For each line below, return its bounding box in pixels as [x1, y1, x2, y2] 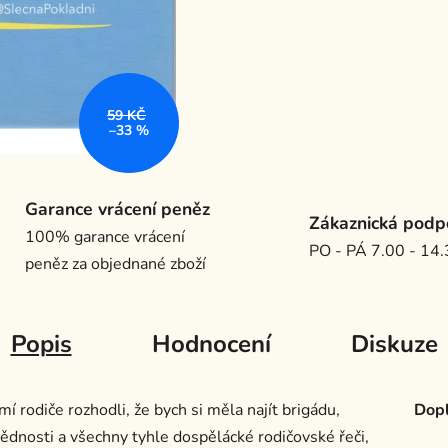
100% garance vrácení [24, 226, 185, 249]
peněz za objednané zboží [24, 253, 206, 276]
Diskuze [350, 328, 438, 361]
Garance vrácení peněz [24, 197, 210, 222]
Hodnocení [151, 328, 271, 361]
